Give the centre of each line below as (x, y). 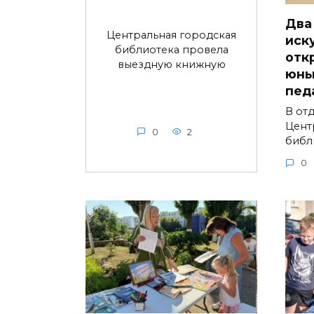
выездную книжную (171, 64)
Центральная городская (171, 35)
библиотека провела (171, 49)
